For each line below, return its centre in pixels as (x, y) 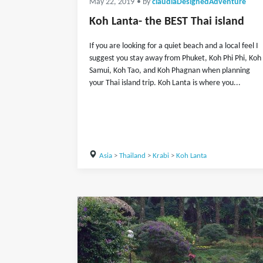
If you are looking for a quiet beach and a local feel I (174, 46)
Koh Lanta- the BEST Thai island (167, 22)
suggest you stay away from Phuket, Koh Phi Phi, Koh (175, 58)
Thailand (132, 156)
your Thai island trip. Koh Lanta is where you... (165, 83)
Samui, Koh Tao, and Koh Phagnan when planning (170, 71)
